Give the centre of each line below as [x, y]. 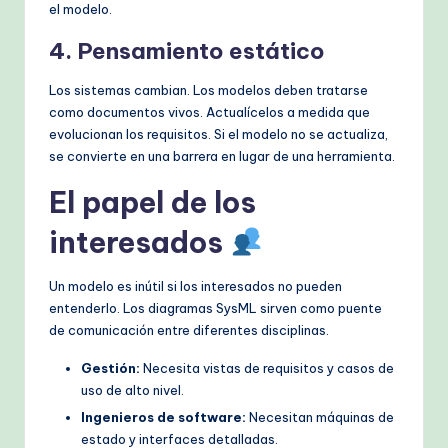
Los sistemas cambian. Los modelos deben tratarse [208, 89]
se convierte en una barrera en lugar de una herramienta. [222, 155]
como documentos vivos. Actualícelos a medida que [209, 111]
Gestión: [110, 367]
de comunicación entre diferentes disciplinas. [189, 329]
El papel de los [152, 202]
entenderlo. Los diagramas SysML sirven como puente [215, 307]
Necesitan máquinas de [320, 416]
